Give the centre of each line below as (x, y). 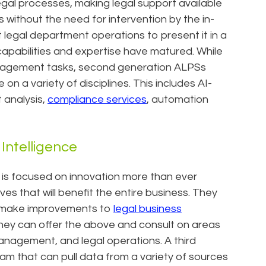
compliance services (97, 99)
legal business (148, 208)
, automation (178, 99)
